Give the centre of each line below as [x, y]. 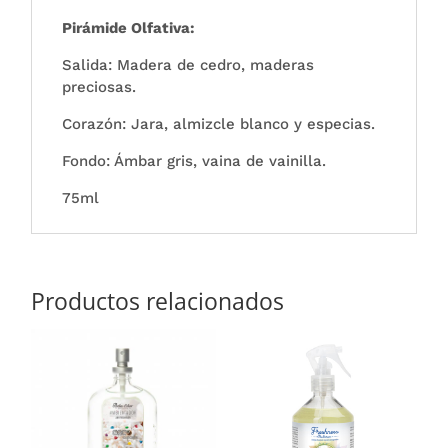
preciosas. [99, 86]
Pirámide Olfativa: [129, 27]
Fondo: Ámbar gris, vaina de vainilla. [194, 160]
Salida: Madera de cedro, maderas [188, 64]
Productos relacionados [158, 300]
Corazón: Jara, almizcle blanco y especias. [219, 123]
